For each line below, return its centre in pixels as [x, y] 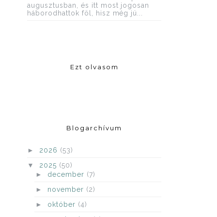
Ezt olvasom [94, 67]
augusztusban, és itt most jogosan [88, 5]
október [62, 205]
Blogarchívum [94, 128]
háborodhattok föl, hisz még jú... [85, 13]
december [67, 175]
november [67, 190]
